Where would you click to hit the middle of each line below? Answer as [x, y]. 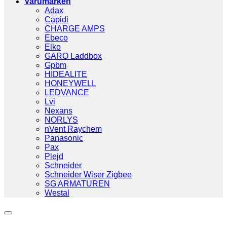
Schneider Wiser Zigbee [88, 175]
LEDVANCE [67, 92]
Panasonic [64, 138]
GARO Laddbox [73, 56]
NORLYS [61, 120]
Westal [57, 193]
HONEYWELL [70, 83]
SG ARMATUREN [77, 184]
